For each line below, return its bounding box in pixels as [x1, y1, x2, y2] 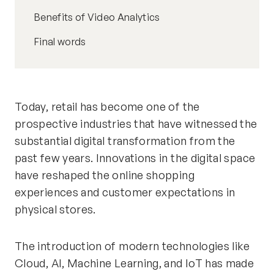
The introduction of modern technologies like [15, 239, 250, 253]
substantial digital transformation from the [15, 134, 235, 147]
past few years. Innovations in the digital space [15, 151, 256, 165]
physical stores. [15, 202, 96, 216]
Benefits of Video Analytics [34, 11, 160, 23]
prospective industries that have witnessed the [15, 117, 257, 130]
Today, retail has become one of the [15, 100, 200, 113]
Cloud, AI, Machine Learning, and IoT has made [15, 256, 254, 270]
